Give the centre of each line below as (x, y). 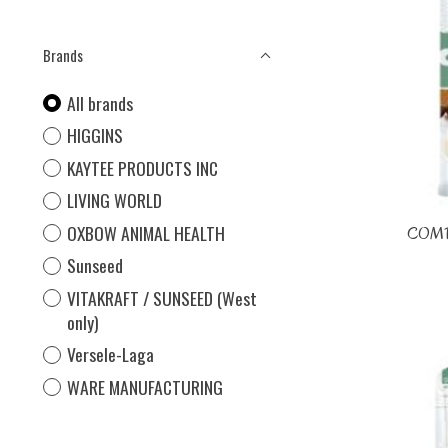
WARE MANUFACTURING (144, 386)
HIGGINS (94, 135)
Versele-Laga (110, 354)
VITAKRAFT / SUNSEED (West (161, 297)
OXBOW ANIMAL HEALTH (145, 232)
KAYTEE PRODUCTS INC (142, 167)
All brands (99, 102)
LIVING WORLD (114, 200)
